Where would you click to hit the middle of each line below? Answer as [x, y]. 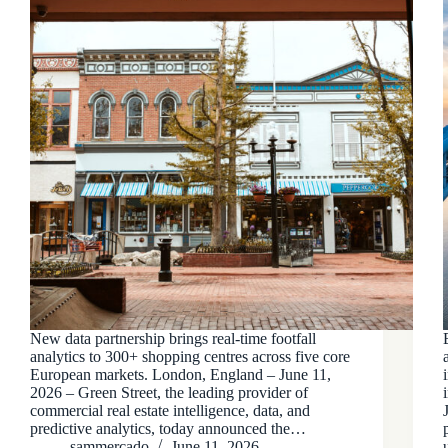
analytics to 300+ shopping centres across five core [190, 356]
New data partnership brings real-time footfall [173, 338]
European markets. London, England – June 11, [180, 374]
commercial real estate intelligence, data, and [170, 410]
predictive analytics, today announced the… [168, 428]
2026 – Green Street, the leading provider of [169, 392]
